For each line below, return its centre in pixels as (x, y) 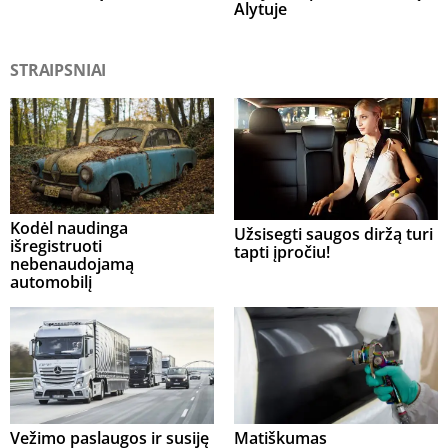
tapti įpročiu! (282, 252)
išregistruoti (56, 246)
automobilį (51, 282)
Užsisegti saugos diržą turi (333, 234)
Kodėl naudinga (69, 228)
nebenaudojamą (72, 264)
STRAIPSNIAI (58, 69)
